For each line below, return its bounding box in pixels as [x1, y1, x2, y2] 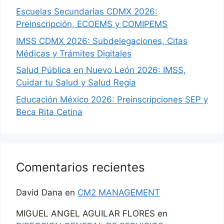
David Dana [16, 187, 62, 197]
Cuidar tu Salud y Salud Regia [16, 77, 136, 87]
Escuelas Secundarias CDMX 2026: [16, 6, 157, 16]
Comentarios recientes [16, 159, 145, 174]
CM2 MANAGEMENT [77, 187, 160, 197]
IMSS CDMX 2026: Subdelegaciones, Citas [16, 35, 187, 46]
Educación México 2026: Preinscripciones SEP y [16, 94, 208, 104]
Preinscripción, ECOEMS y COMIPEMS [16, 19, 167, 29]
